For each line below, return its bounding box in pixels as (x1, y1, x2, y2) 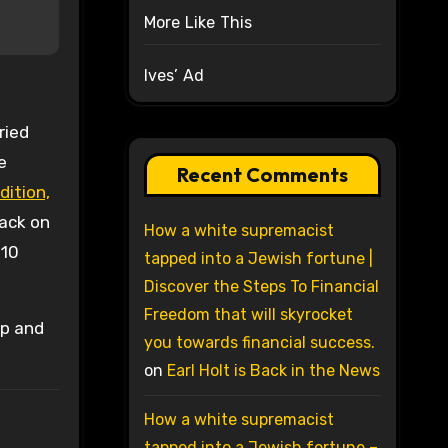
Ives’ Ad (143, 66, 205, 86)
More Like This (143, 13, 253, 33)
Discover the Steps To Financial (143, 277, 379, 297)
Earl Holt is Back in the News (166, 361, 380, 381)
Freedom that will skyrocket (143, 305, 353, 325)
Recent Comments (176, 162, 348, 188)
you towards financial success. (143, 333, 375, 353)
